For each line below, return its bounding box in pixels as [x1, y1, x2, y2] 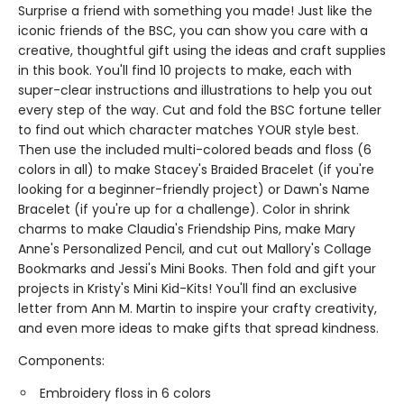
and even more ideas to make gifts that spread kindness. [18, 319, 379, 337]
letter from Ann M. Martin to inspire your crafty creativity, [18, 299, 377, 317]
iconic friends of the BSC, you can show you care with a [18, 22, 368, 40]
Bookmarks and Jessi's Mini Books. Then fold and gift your [18, 260, 376, 278]
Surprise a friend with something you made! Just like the [18, 2, 372, 20]
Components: [18, 352, 105, 370]
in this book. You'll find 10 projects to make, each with [18, 61, 352, 79]
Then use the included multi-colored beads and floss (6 [18, 141, 372, 159]
